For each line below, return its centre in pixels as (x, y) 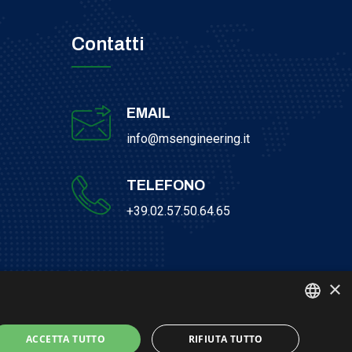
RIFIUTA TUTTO (225, 339)
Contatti (108, 44)
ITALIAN (309, 335)
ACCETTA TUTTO (66, 339)
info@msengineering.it (188, 139)
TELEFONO (166, 185)
